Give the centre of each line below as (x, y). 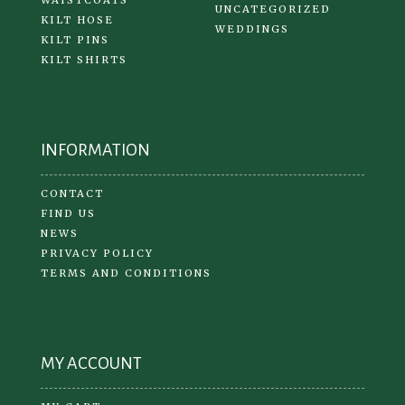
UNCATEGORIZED (273, 9)
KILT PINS (75, 39)
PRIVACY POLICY (97, 253)
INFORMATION (95, 150)
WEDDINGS (252, 28)
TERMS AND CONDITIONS (126, 273)
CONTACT (72, 193)
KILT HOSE (77, 19)
